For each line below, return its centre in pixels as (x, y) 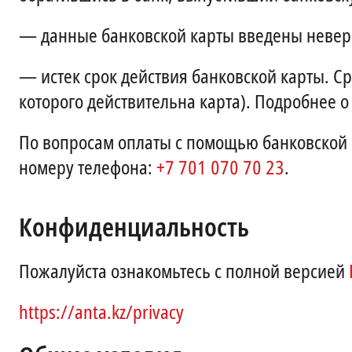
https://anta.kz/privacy (101, 313)
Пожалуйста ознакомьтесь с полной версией (184, 272)
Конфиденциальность (134, 228)
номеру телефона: (88, 168)
